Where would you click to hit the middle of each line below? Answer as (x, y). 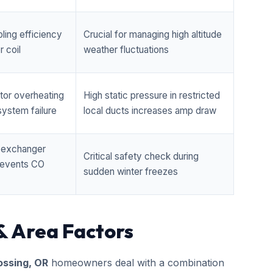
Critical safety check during (141, 156)
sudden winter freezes (131, 172)
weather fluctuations (126, 50)
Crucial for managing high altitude (153, 34)
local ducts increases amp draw (150, 111)
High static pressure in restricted (152, 95)
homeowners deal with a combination (136, 263)
